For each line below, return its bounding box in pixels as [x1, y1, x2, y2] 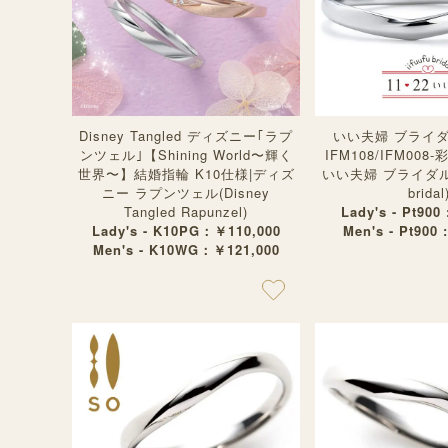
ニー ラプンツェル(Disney [102, 183, 270, 202]
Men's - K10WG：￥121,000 [92, 240, 280, 259]
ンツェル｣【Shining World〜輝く [79, 145, 293, 164]
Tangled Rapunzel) [124, 202, 248, 221]
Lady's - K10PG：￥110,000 [91, 221, 281, 240]
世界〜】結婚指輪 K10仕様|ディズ [77, 164, 295, 183]
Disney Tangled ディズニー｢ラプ [79, 126, 293, 145]
